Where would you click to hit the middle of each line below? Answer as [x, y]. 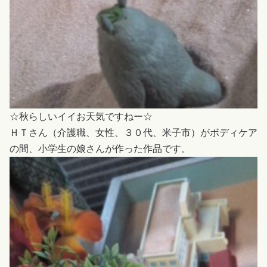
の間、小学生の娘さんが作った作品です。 [100, 149]
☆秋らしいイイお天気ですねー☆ [81, 117]
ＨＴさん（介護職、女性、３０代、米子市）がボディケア [133, 133]
